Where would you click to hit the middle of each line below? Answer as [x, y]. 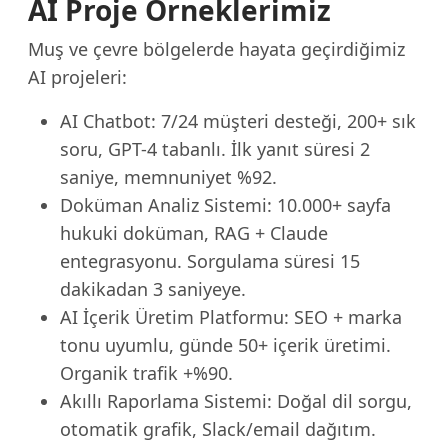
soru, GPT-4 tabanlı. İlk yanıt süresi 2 [215, 149]
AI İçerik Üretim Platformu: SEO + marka [231, 317]
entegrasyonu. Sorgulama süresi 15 [210, 261]
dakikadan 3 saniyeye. [153, 289]
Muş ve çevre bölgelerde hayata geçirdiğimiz [216, 49]
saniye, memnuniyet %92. [168, 177]
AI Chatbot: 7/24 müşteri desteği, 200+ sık [238, 121]
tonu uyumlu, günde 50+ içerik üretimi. [225, 345]
